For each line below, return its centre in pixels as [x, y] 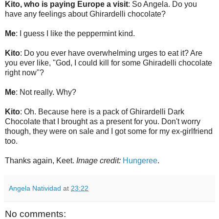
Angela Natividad [35, 188]
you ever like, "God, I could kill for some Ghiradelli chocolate [109, 63]
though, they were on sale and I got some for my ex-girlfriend [109, 131]
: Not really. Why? [46, 92]
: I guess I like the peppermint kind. [75, 33]
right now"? [24, 72]
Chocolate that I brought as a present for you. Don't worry [103, 121]
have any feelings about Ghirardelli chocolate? [85, 14]
